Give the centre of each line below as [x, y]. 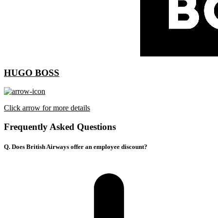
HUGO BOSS [32, 73]
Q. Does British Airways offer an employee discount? [76, 147]
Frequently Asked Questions [60, 127]
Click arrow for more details [47, 108]
